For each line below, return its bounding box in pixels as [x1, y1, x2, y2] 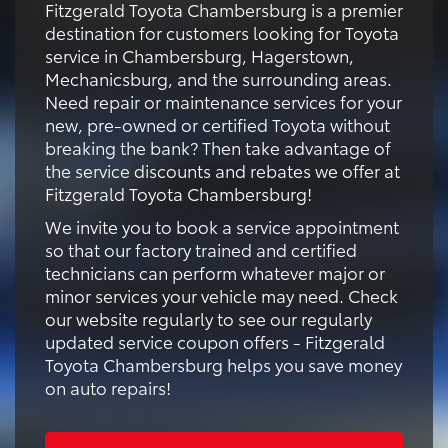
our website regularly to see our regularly [45, 305, 372, 330]
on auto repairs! [45, 374, 171, 399]
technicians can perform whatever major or [45, 259, 385, 284]
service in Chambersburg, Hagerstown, [45, 42, 354, 67]
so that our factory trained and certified [45, 236, 357, 261]
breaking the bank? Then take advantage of [45, 134, 391, 159]
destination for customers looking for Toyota [45, 19, 399, 44]
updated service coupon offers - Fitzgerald [45, 328, 385, 353]
